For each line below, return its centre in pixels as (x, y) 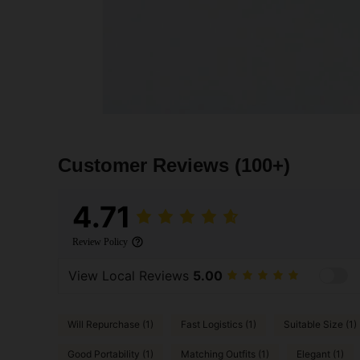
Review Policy (100, 241)
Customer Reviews (146, 165)
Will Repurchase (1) (110, 325)
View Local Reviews (131, 276)
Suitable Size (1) (320, 325)
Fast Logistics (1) (219, 325)
